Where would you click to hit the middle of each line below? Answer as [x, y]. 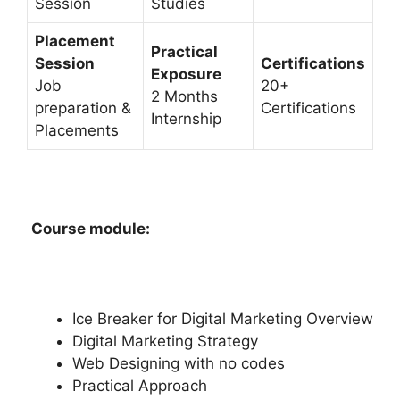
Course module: [92, 229]
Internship [186, 119]
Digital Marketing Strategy [165, 342]
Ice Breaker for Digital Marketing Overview [223, 319]
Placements [77, 131]
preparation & [83, 108]
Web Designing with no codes [179, 364]
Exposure [186, 75]
